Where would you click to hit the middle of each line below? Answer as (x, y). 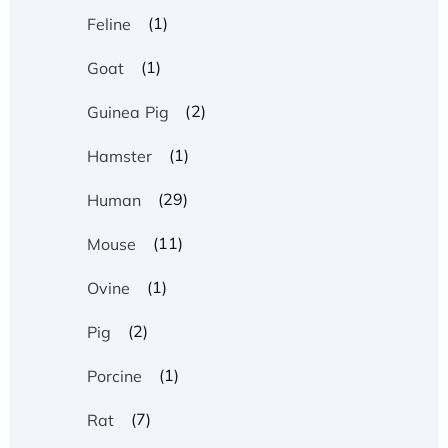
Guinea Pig (127, 111)
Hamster (119, 155)
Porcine (114, 375)
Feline (109, 23)
